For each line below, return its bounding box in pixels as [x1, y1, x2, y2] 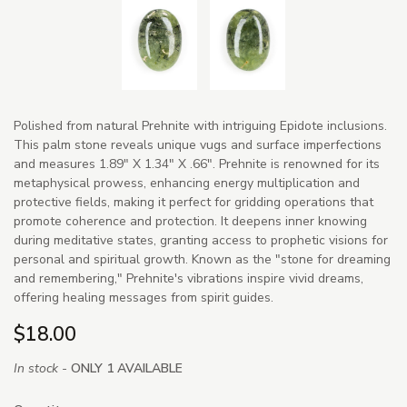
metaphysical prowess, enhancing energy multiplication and [14, 174, 360, 192]
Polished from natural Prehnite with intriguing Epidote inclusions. [14, 116, 387, 134]
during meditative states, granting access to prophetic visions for [14, 231, 388, 249]
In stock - [14, 360, 71, 378]
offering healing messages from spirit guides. [14, 288, 273, 306]
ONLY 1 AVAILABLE [71, 360, 183, 378]
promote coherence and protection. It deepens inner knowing [14, 212, 367, 230]
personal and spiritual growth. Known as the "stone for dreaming [14, 250, 391, 268]
